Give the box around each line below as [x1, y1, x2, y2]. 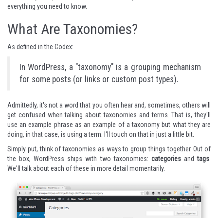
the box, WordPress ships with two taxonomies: [7, 155, 151, 163]
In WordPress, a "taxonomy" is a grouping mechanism [19, 62, 201, 72]
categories [151, 155, 181, 163]
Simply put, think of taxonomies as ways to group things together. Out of [7, 145, 211, 153]
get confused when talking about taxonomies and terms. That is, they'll [7, 111, 211, 119]
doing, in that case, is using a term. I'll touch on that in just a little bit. [7, 130, 194, 138]
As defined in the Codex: [7, 43, 73, 51]
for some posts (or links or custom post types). [19, 74, 179, 84]
